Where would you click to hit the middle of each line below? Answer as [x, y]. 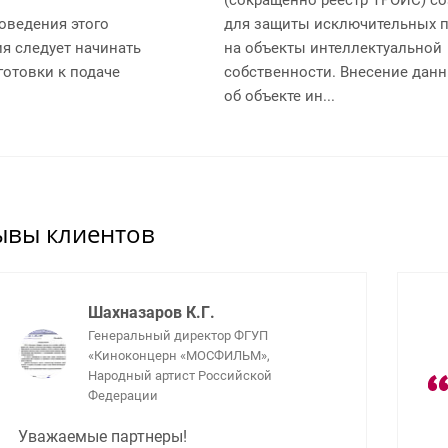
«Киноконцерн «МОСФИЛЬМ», [179, 355]
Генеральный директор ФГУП [178, 335]
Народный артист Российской [180, 375]
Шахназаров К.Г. [151, 312]
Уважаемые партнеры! [102, 436]
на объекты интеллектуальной [333, 47]
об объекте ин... [279, 95]
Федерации [123, 395]
